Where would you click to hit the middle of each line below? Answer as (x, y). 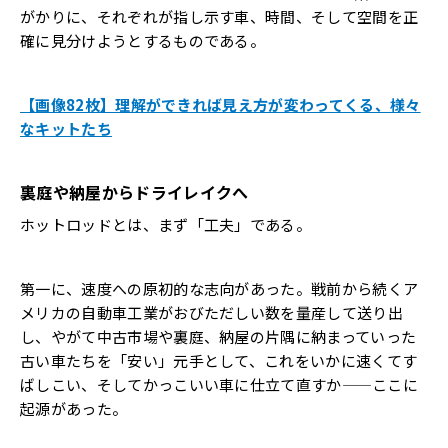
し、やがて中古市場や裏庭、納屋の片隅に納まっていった (218, 337)
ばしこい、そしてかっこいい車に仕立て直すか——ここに (219, 385)
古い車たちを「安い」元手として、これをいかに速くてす (219, 361)
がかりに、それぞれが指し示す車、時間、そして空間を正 (219, 17)
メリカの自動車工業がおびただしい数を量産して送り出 (212, 313)
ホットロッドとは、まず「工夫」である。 (166, 225)
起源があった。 (74, 409)
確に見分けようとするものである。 (143, 41)
